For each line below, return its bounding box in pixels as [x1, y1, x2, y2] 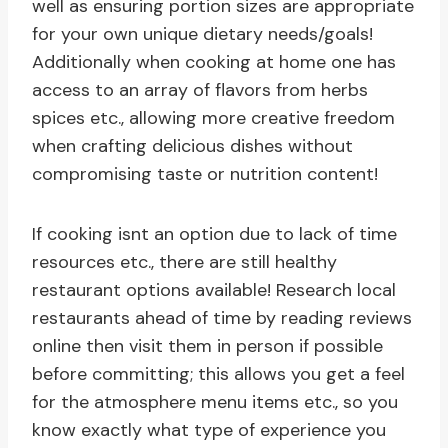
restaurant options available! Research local [32, 278, 396, 303]
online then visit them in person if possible [32, 334, 383, 359]
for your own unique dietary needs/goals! [32, 22, 373, 47]
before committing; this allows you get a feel [32, 362, 405, 387]
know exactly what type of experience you [32, 418, 386, 443]
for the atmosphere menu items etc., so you [32, 390, 398, 415]
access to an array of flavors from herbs [32, 78, 368, 103]
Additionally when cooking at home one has [32, 50, 396, 75]
